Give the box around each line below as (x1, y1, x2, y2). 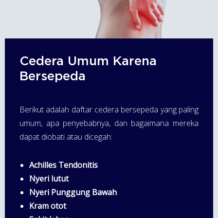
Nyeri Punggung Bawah (29, 186, 117, 198)
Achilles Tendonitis (29, 159, 98, 170)
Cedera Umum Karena (19, 53, 157, 67)
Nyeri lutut (29, 173, 69, 184)
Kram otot (29, 200, 66, 211)
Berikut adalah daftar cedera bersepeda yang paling (19, 104, 199, 115)
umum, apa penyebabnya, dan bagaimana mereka (19, 117, 199, 128)
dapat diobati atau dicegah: (19, 131, 112, 142)
